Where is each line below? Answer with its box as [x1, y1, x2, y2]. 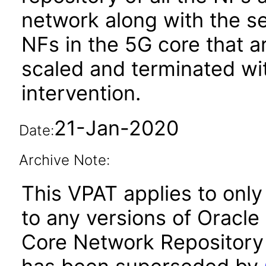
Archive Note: [18, 151, 110, 169]
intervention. [21, 81, 141, 105]
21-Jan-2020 [53, 116, 179, 140]
